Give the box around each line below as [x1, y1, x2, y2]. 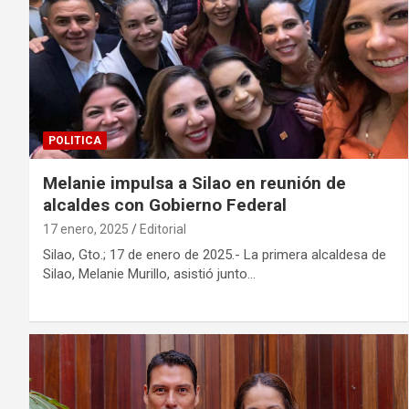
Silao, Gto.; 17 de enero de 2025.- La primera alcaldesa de [43, 246, 386, 263]
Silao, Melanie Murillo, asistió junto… [43, 265, 256, 282]
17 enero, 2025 [43, 221, 129, 236]
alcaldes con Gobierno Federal [43, 194, 287, 215]
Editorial [140, 221, 186, 236]
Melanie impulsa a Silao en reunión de [43, 172, 346, 194]
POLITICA [48, 133, 101, 147]
